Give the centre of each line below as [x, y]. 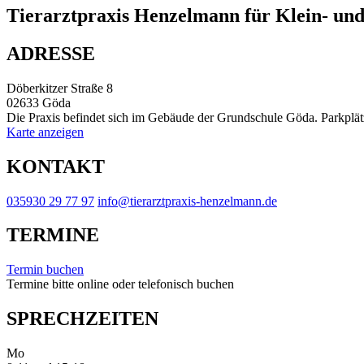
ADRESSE [51, 53]
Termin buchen [45, 270]
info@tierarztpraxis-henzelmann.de [187, 201]
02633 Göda [39, 102]
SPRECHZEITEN [82, 319]
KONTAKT [56, 166]
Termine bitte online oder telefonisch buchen [120, 284]
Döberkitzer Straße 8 [60, 88]
